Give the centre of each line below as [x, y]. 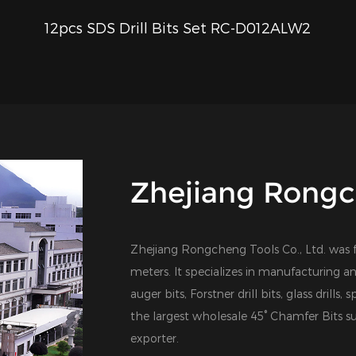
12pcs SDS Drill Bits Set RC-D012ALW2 [178, 27]
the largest [161, 315]
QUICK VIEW [178, 30]
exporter [153, 338]
